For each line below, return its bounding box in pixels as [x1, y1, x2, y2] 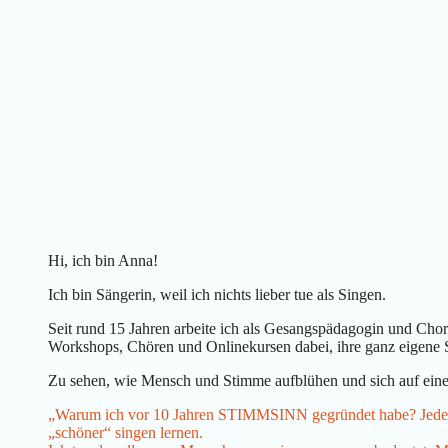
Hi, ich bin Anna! [48, 251, 158, 269]
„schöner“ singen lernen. [48, 423, 203, 441]
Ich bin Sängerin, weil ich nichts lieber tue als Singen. [48, 285, 386, 303]
